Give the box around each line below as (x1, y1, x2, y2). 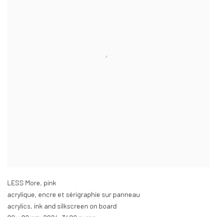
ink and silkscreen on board (34, 202, 117, 211)
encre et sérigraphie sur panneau (38, 190, 140, 199)
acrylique (7, 190, 35, 199)
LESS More (7, 179, 40, 187)
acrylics (7, 202, 31, 211)
